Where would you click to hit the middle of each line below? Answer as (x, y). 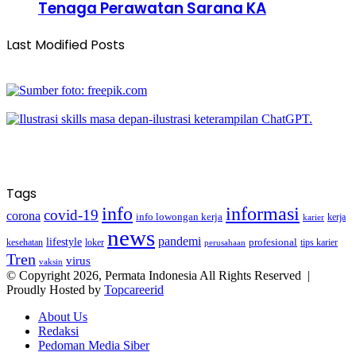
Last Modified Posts (66, 44)
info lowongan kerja (179, 216)
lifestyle (64, 242)
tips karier (319, 242)
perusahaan (225, 242)
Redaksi (58, 331)
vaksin (51, 261)
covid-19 (71, 215)
